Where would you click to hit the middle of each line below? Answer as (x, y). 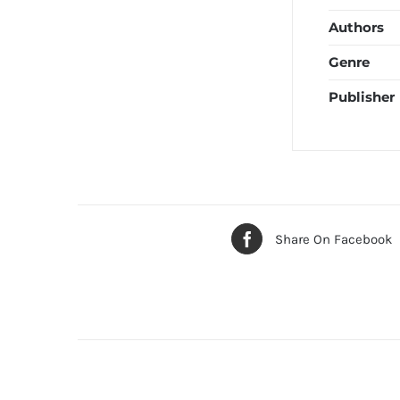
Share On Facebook (334, 239)
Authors (356, 27)
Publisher (362, 97)
